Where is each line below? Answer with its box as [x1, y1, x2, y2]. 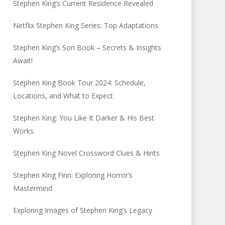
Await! [13, 56, 33, 65]
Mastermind [13, 183, 53, 193]
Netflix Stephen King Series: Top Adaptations [13, 21, 159, 30]
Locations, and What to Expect [13, 91, 114, 100]
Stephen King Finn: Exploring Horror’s [13, 170, 133, 180]
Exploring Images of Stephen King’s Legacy [13, 205, 153, 215]
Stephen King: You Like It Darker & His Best [13, 113, 155, 123]
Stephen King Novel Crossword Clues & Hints [13, 148, 160, 158]
